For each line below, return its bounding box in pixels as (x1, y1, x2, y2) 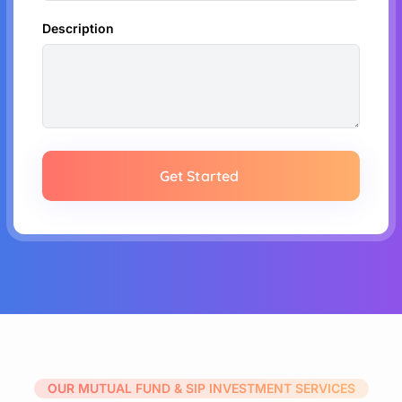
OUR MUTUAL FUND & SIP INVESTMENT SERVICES (47, 380, 355, 396)
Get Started (160, 166, 239, 185)
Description (42, 20, 114, 36)
